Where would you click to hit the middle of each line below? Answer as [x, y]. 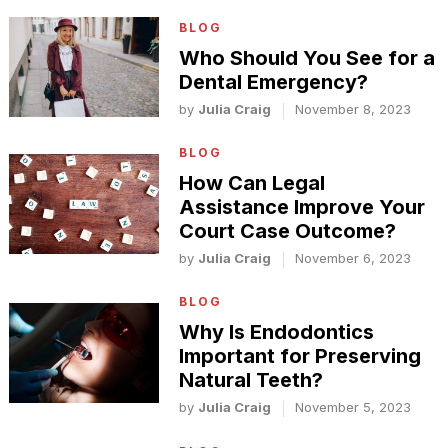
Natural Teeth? [251, 380]
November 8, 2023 [353, 108]
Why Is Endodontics [277, 332]
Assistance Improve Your [302, 207]
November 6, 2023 [353, 258]
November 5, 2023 [353, 407]
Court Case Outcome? [288, 231]
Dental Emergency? [274, 81]
